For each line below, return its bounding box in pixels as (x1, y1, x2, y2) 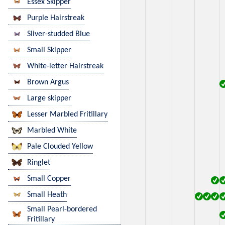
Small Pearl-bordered (27, 205, 97, 214)
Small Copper (27, 175, 71, 183)
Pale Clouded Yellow (27, 143, 93, 151)
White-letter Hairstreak (27, 62, 103, 71)
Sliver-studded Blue (27, 30, 90, 39)
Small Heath (27, 191, 67, 199)
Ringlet (27, 159, 50, 167)
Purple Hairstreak (27, 14, 84, 23)
